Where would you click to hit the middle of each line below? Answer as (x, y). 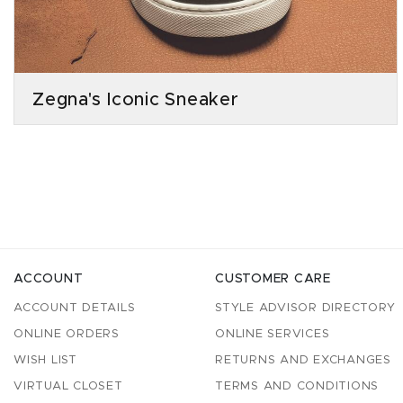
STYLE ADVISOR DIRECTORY (305, 308)
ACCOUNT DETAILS (75, 308)
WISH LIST (45, 360)
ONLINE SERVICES (273, 334)
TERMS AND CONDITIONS (297, 386)
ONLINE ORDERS (67, 334)
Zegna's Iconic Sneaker (136, 99)
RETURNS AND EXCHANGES (303, 360)
